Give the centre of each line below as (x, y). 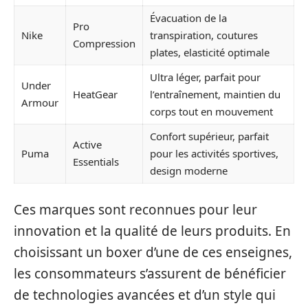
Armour (40, 102)
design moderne (189, 170)
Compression (104, 43)
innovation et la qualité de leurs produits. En (152, 231)
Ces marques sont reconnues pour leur (135, 209)
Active (87, 144)
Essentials (96, 162)
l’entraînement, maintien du (215, 94)
